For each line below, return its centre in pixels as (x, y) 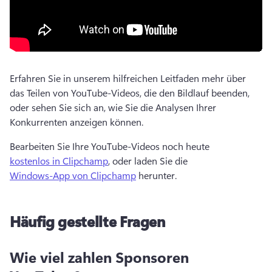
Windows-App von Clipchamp (73, 175)
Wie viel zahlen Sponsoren (99, 257)
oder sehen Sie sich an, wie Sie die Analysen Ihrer (113, 107)
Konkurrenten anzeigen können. (78, 122)
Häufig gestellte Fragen (87, 221)
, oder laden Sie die (149, 161)
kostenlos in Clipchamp (59, 161)
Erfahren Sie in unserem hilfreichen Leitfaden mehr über (128, 78)
